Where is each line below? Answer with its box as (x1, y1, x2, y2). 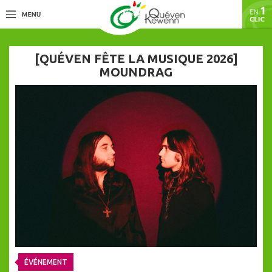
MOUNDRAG (100, 65, 172, 79)
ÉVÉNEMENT (24, 258, 67, 267)
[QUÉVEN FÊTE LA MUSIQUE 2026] (34, 52, 238, 66)
